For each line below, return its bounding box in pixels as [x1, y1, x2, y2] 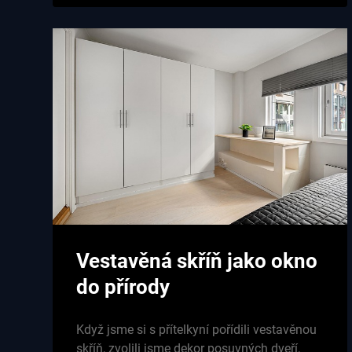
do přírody [76, 275, 170, 299]
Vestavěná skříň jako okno [76, 249, 318, 273]
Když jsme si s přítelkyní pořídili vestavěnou [76, 322, 317, 338]
